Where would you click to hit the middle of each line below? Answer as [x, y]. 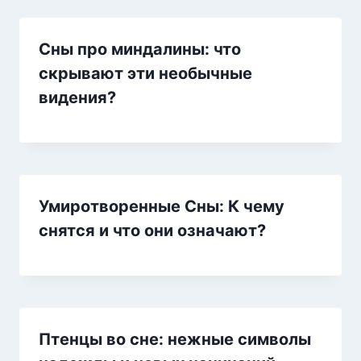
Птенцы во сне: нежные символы [175, 339]
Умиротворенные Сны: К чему [162, 206]
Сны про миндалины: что [140, 49]
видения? [77, 97]
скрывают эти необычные [145, 73]
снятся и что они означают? [152, 230]
